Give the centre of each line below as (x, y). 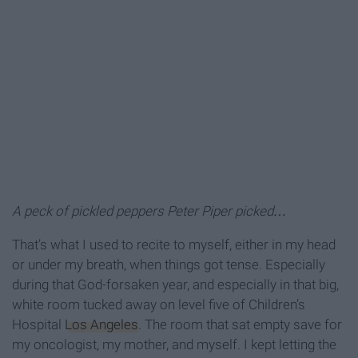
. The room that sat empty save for (240, 325)
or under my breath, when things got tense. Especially (169, 265)
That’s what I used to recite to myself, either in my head (174, 245)
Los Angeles (101, 325)
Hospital (38, 325)
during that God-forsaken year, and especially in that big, (175, 285)
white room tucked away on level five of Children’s (159, 305)
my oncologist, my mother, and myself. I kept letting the (174, 345)
